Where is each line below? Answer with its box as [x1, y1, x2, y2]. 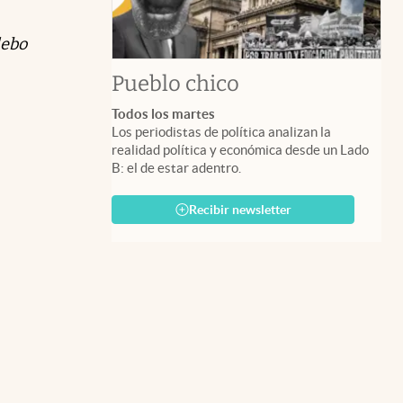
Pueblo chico [112, 70, 239, 96]
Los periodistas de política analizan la [112, 123, 331, 139]
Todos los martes [112, 105, 215, 121]
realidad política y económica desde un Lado [112, 141, 369, 157]
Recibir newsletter [188, 201, 291, 217]
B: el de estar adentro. [112, 159, 241, 175]
